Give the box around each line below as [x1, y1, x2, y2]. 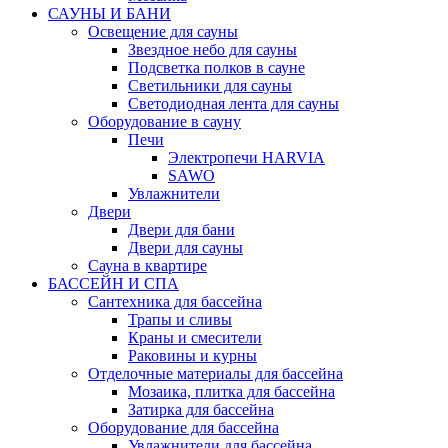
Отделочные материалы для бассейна [88, 365, 343, 383]
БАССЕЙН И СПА [48, 275, 179, 293]
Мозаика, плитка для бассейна [128, 383, 335, 401]
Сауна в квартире [88, 257, 207, 275]
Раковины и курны [128, 347, 257, 365]
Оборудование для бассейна [88, 419, 279, 437]
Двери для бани [128, 221, 235, 239]
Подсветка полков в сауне [128, 59, 305, 77]
